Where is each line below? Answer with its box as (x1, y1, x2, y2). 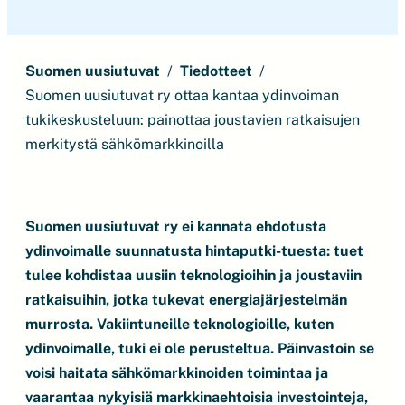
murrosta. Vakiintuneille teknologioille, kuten (25, 316, 334, 333)
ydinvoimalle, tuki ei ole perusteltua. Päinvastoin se (25, 340, 374, 357)
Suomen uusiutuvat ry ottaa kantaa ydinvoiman (25, 87, 339, 104)
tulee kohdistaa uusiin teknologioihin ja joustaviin (25, 267, 362, 284)
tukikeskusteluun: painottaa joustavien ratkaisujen (25, 111, 360, 128)
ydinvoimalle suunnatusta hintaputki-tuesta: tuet (25, 242, 363, 259)
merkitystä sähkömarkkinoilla (25, 136, 231, 153)
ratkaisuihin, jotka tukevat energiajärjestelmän (25, 291, 347, 308)
